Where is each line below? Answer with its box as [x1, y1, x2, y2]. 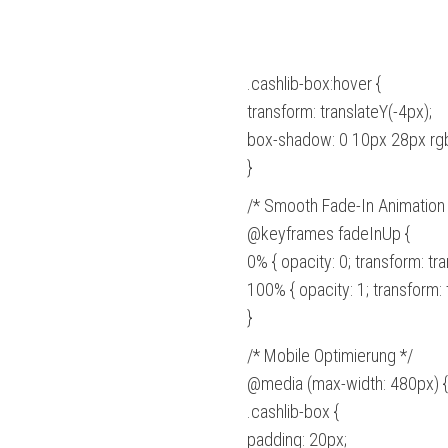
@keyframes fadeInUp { [246, 223, 410, 245]
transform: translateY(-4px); [246, 101, 432, 123]
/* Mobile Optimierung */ [246, 345, 413, 367]
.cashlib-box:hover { [246, 73, 381, 95]
